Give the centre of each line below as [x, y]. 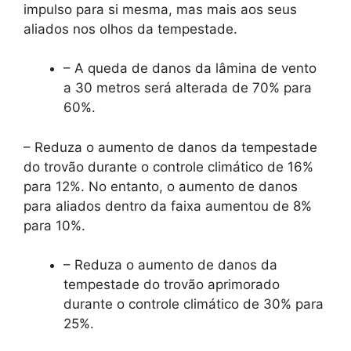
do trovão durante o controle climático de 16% [168, 166]
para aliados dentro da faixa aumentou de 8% [168, 206]
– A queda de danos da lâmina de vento [190, 69]
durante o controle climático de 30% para [194, 304]
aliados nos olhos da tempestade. [130, 29]
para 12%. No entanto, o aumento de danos [161, 186]
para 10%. [54, 225]
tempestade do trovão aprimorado [172, 285]
